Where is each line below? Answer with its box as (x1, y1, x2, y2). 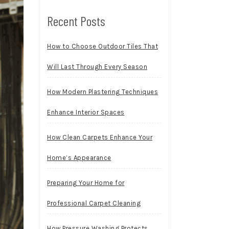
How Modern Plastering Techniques (47, 88, 158, 96)
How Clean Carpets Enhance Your (47, 133, 152, 141)
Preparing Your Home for (47, 179, 125, 187)
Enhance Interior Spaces (47, 108, 125, 116)
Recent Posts (47, 13, 105, 29)
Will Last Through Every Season (47, 63, 147, 71)
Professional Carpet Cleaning (47, 199, 141, 207)
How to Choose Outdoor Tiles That (47, 42, 158, 50)
